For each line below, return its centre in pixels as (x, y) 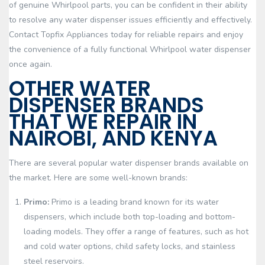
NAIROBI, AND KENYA (113, 138)
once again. (30, 64)
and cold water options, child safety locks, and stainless (130, 246)
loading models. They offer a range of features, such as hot (136, 232)
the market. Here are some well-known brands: (98, 178)
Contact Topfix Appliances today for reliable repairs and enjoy (126, 35)
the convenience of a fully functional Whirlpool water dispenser (130, 49)
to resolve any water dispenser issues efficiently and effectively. (130, 20)
